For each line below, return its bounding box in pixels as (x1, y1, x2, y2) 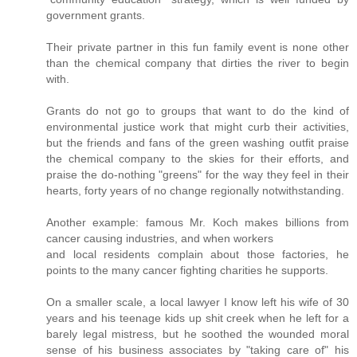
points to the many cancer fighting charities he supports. (46, 264, 328, 277)
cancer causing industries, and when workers (46, 232, 273, 245)
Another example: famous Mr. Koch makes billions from (46, 216, 349, 229)
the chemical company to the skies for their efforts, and (46, 152, 349, 166)
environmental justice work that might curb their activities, (46, 120, 349, 134)
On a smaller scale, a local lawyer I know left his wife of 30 (46, 296, 349, 309)
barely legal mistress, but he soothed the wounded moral (46, 328, 349, 341)
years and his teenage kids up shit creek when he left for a (46, 312, 349, 325)
